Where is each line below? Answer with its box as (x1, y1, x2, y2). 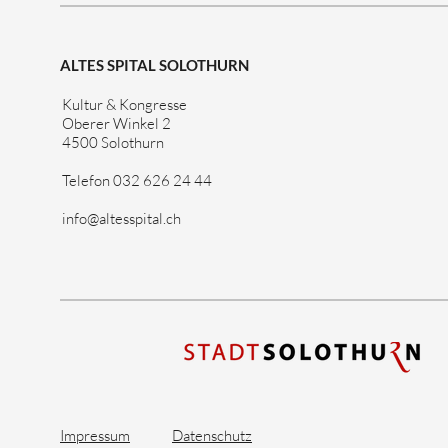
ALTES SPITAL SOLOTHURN (60, 56, 249, 74)
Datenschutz (172, 426, 252, 445)
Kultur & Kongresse (62, 95, 187, 114)
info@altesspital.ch (62, 209, 181, 228)
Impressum (60, 426, 130, 445)
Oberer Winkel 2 (62, 114, 171, 133)
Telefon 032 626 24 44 (62, 171, 212, 190)
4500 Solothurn (62, 133, 164, 152)
